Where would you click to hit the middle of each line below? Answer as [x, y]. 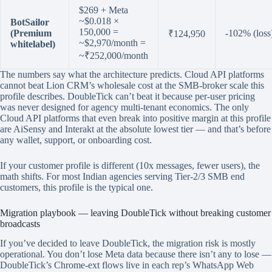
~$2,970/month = [112, 42]
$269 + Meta [104, 10]
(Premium [31, 33]
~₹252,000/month [114, 55]
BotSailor [30, 22]
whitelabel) [33, 44]
